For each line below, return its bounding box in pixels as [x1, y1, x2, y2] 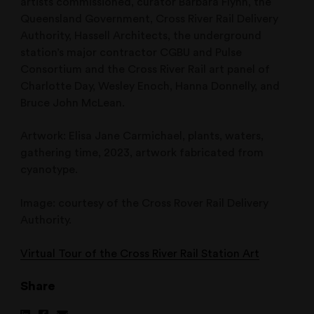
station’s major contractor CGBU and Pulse [20, 46, 243, 58]
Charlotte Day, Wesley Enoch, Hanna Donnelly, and [20, 80, 280, 92]
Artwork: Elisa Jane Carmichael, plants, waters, [20, 130, 264, 142]
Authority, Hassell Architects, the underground [20, 29, 262, 41]
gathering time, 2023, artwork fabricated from [20, 147, 264, 159]
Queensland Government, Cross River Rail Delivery [20, 13, 279, 25]
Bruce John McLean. [20, 97, 125, 109]
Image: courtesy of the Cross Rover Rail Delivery [20, 198, 269, 210]
